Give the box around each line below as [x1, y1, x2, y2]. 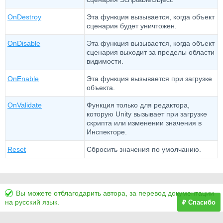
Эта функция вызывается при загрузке [87, 75, 212, 83]
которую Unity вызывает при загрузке [87, 110, 207, 118]
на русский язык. [5, 198, 59, 206]
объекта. [87, 84, 115, 92]
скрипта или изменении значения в [87, 119, 202, 127]
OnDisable [7, 39, 40, 47]
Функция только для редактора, [87, 101, 190, 109]
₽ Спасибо [182, 199, 216, 206]
